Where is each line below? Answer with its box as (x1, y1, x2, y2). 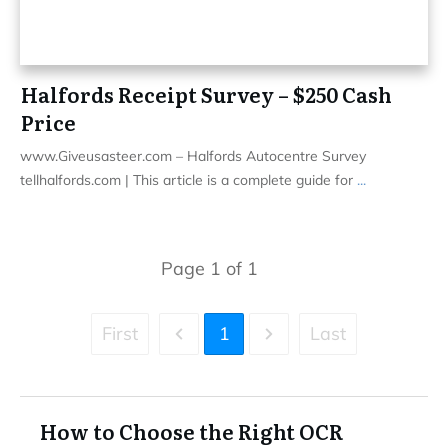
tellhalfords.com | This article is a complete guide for (20, 170, 357, 189)
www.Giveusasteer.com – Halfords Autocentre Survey (20, 146, 366, 165)
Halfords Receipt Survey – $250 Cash (21, 78, 392, 109)
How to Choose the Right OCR (40, 415, 343, 446)
